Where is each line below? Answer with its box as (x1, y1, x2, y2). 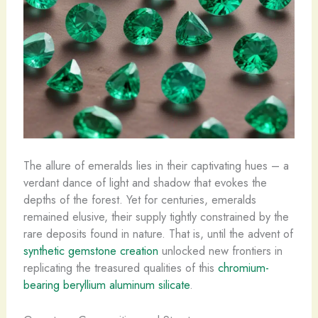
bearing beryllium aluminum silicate (23, 275, 190, 293)
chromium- (217, 258, 269, 276)
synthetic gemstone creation (23, 241, 158, 259)
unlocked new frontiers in (158, 241, 283, 259)
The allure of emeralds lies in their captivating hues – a (23, 156, 289, 174)
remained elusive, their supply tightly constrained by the (23, 207, 289, 225)
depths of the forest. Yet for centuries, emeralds (23, 190, 256, 208)
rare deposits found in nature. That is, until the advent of (23, 224, 293, 242)
